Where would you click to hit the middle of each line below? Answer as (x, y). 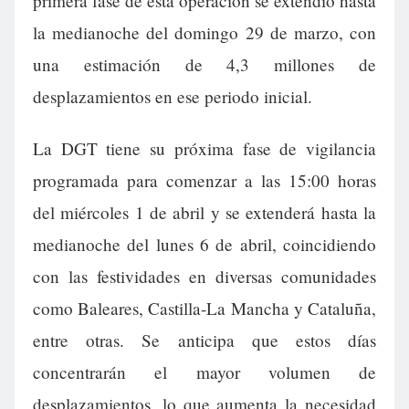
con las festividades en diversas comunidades (204, 277)
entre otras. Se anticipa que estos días (204, 341)
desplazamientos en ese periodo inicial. (173, 97)
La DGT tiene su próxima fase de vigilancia (204, 149)
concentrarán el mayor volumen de (204, 372)
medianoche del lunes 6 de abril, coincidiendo (204, 245)
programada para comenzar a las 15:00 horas (204, 181)
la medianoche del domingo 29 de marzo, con (204, 33)
